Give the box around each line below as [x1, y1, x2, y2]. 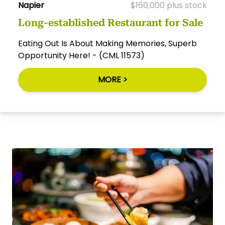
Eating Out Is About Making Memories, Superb [18, 37, 197, 49]
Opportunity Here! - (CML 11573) [18, 49, 145, 61]
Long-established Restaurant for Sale [18, 16, 203, 29]
